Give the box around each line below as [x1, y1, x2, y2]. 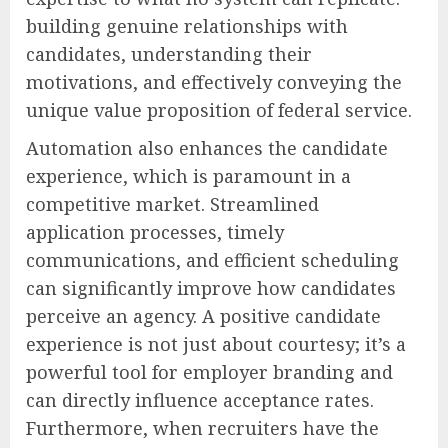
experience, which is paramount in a [26, 163, 351, 188]
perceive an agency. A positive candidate [26, 303, 381, 328]
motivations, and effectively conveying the [26, 69, 402, 94]
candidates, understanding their [26, 41, 312, 66]
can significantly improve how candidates [26, 275, 396, 300]
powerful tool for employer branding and [26, 359, 393, 384]
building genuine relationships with [26, 13, 348, 38]
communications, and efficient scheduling [26, 247, 399, 272]
